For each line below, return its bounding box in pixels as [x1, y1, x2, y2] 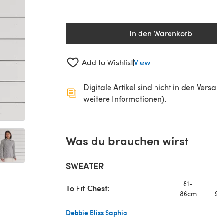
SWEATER [66, 159, 104, 171]
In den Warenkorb [129, 28, 192, 38]
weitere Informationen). [83, 93, 166, 104]
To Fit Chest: [66, 182, 110, 194]
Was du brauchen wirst [66, 132, 188, 149]
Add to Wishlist [81, 57, 133, 68]
